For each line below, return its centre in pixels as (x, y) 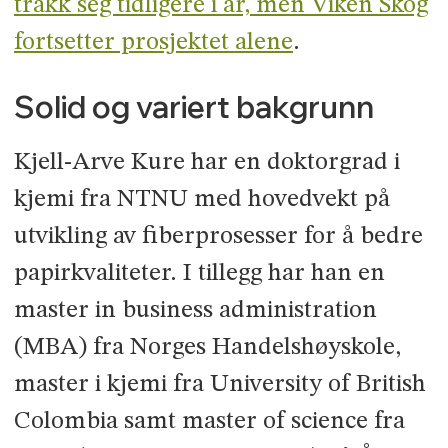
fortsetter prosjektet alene (153, 42)
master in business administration (195, 311)
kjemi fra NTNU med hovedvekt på (201, 200)
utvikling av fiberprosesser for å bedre (218, 237)
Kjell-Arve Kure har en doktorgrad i (206, 163)
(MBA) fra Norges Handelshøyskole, (207, 348)
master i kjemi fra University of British (219, 385)
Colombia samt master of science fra (209, 422)
